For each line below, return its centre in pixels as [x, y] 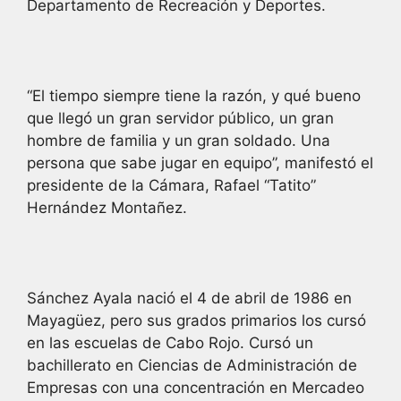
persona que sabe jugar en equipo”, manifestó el [200, 162]
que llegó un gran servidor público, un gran [180, 118]
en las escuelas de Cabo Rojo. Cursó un [170, 342]
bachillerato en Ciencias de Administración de [192, 365]
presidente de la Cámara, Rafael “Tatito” [171, 185]
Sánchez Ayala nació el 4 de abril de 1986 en [189, 298]
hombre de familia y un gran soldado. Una [179, 140]
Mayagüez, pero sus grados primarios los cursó [196, 320]
